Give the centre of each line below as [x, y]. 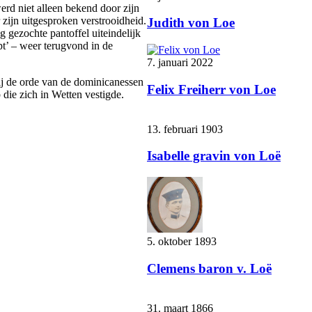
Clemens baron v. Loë [209, 268]
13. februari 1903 [185, 129]
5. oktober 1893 [182, 242]
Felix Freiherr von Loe [211, 89]
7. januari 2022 [180, 63]
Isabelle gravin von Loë [214, 156]
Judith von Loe [191, 23]
